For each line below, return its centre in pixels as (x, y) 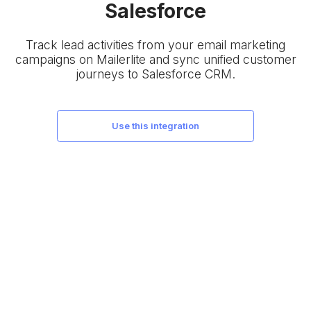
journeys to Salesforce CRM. (155, 74)
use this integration (159, 125)
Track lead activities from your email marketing (155, 44)
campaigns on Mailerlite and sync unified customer (155, 59)
